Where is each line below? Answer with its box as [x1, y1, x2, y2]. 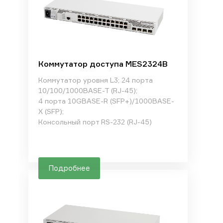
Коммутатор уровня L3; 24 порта [38, 76, 153, 84]
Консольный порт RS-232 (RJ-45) [38, 117, 152, 126]
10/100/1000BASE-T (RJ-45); [38, 86, 137, 95]
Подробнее [48, 163, 90, 173]
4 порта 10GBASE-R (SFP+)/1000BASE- [38, 97, 174, 105]
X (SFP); [38, 107, 64, 115]
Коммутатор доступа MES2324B [38, 59, 168, 69]
